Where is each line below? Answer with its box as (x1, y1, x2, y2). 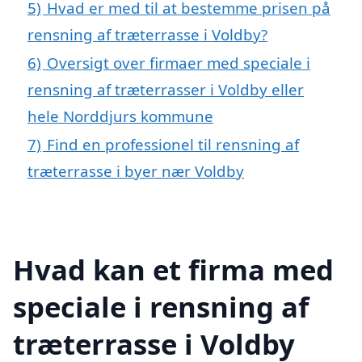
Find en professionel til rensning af (47, 133, 299, 154)
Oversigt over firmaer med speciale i (47, 52, 310, 73)
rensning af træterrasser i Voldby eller (27, 78, 304, 99)
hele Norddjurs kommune (27, 105, 213, 126)
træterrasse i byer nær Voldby (27, 160, 244, 181)
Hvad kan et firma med (13, 250, 334, 288)
